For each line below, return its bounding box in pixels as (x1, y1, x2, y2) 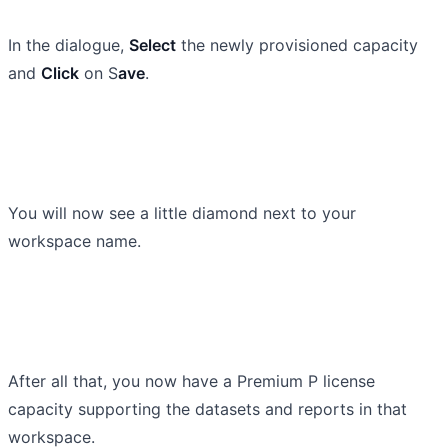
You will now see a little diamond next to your (8, 202, 356, 223)
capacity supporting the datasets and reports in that (8, 398, 407, 419)
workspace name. (8, 230, 141, 251)
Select (129, 34, 176, 55)
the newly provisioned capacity (176, 34, 418, 55)
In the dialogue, (8, 34, 129, 55)
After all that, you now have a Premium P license (8, 370, 375, 391)
